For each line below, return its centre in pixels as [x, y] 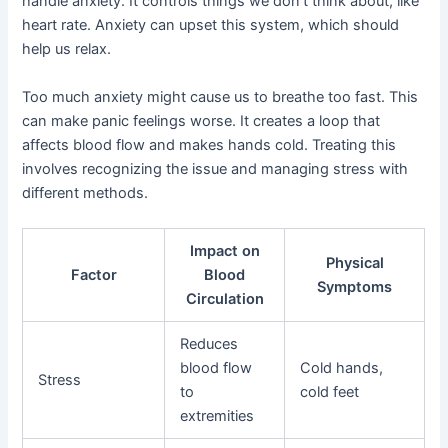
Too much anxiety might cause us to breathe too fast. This [220, 96]
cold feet [330, 392]
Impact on [224, 251]
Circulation [224, 299]
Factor [93, 275]
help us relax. [67, 49]
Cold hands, [342, 368]
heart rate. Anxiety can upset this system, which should [211, 25]
